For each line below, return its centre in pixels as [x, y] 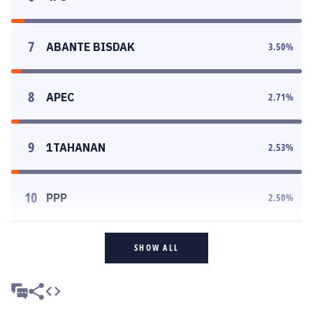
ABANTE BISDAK [90, 47]
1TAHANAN [76, 147]
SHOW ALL [156, 248]
